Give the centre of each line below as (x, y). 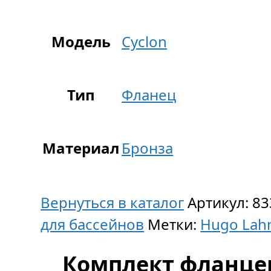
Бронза (148, 148)
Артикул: (220, 202)
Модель (81, 41)
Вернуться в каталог (113, 202)
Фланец (149, 95)
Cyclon (145, 41)
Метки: (174, 224)
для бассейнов (93, 224)
